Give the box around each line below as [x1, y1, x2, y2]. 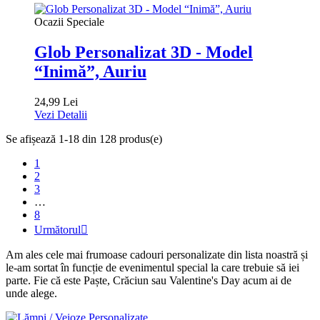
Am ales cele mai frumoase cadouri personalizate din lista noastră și [6, 249, 308, 261]
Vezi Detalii [34, 109, 87, 121]
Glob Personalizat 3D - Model [34, 43, 253, 62]
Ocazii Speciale [34, 16, 104, 29]
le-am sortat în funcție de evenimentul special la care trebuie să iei [6, 261, 299, 274]
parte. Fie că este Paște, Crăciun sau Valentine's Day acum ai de [6, 274, 291, 287]
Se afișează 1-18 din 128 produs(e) [6, 133, 162, 146]
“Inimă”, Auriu [34, 62, 146, 81]
